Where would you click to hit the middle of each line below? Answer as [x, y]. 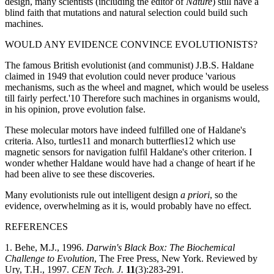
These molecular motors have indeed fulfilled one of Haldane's [125, 130]
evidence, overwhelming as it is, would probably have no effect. [128, 206]
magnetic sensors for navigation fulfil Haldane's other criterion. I [128, 152]
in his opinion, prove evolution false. [75, 109]
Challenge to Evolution [50, 258]
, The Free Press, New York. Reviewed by [176, 258]
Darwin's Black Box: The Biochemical [161, 247]
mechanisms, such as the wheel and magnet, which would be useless [137, 87]
